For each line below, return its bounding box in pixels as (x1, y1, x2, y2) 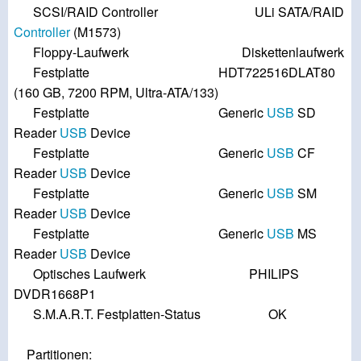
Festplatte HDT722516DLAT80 (14, 63, 338, 82)
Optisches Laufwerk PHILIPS (14, 264, 299, 284)
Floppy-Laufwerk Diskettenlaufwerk (14, 43, 344, 62)
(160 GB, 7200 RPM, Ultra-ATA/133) (14, 83, 218, 102)
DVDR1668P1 (14, 284, 96, 304)
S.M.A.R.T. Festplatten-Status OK (14, 305, 287, 324)
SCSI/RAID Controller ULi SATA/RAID (14, 2, 344, 22)
